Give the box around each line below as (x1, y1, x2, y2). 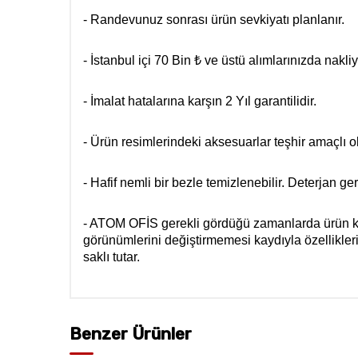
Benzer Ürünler (70, 324, 192, 344)
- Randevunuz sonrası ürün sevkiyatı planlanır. (83, 13, 344, 27)
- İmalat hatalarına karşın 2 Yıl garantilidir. (83, 94, 316, 109)
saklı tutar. (83, 250, 140, 265)
